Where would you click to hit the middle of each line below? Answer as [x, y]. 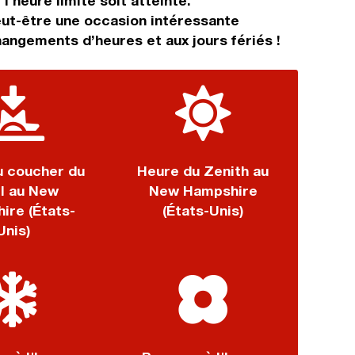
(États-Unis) [203, 210]
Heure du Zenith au [203, 171]
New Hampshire [203, 191]
